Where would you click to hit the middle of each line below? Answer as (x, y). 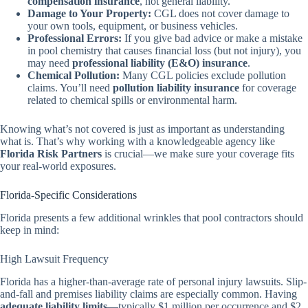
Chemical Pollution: (74, 75)
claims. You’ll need (70, 87)
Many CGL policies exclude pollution (203, 75)
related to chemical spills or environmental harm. (132, 100)
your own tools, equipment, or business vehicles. (133, 25)
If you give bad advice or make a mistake (212, 38)
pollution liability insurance (176, 87)
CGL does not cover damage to (220, 13)
